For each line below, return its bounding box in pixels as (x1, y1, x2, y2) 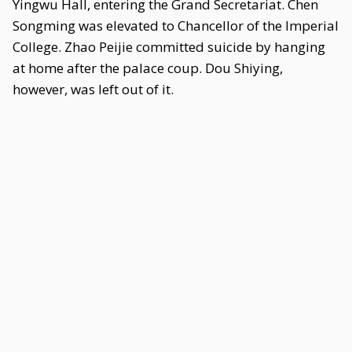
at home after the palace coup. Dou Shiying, (13, 59, 283, 77)
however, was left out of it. (13, 80, 174, 98)
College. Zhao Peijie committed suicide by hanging (13, 38, 325, 56)
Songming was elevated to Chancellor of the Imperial (13, 16, 339, 35)
